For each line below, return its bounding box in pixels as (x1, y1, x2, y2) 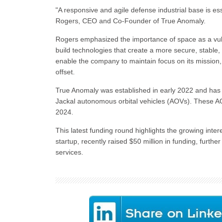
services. (55, 148, 83, 156)
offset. (55, 68, 75, 76)
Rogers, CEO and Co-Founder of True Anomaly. (55, 17, 206, 25)
